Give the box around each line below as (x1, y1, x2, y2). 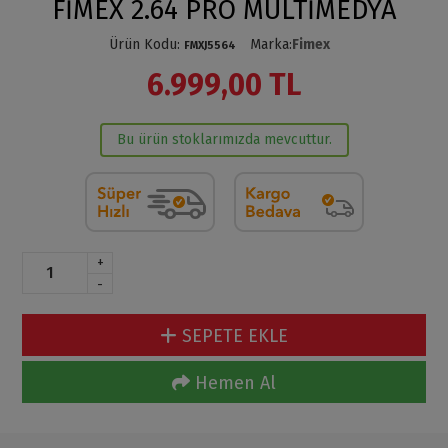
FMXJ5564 (183, 39, 236, 52)
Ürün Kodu (108, 36, 177, 53)
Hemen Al (195, 372, 276, 394)
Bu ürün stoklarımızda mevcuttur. (116, 131, 332, 148)
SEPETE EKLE (182, 325, 288, 347)
